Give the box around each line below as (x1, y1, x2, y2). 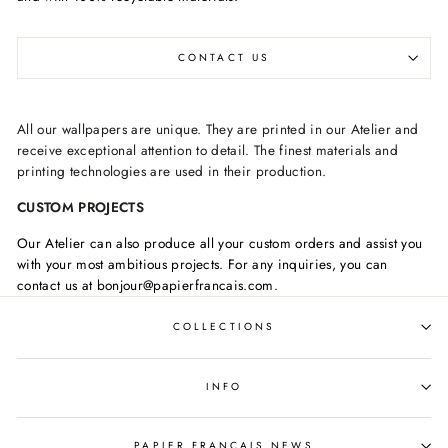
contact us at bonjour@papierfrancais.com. (17, 274, 278, 295)
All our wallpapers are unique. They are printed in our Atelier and (17, 118, 419, 139)
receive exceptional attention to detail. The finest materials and (17, 139, 399, 160)
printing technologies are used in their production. (17, 160, 327, 181)
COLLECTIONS (173, 319, 275, 335)
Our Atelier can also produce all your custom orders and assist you (17, 232, 423, 253)
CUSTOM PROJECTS (17, 196, 145, 217)
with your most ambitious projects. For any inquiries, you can (17, 253, 388, 274)
